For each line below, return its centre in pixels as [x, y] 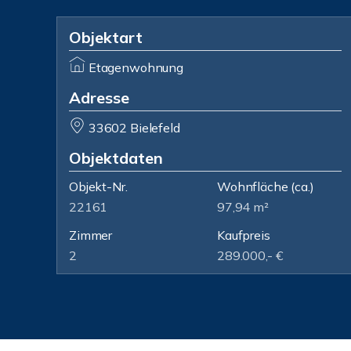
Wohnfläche [253, 186]
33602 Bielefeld [134, 128]
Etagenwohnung [136, 67]
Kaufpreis [244, 235]
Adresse [99, 98]
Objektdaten [116, 158]
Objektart [106, 37]
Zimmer [91, 235]
